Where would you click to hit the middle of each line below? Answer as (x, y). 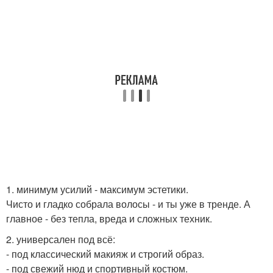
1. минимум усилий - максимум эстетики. (97, 189)
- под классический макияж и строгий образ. (105, 254)
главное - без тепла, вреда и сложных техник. (109, 218)
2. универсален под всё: (61, 239)
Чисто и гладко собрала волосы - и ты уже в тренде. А (128, 204)
